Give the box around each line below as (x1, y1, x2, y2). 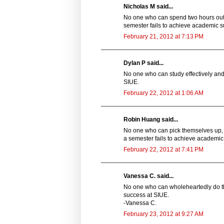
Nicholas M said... (123, 2, 173, 10)
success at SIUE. (123, 191, 169, 198)
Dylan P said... (123, 59, 163, 66)
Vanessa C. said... (123, 172, 173, 179)
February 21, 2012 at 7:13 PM (123, 32, 203, 40)
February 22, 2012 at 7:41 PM (123, 145, 203, 153)
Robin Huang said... (123, 115, 178, 123)
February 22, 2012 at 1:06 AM (123, 89, 203, 96)
